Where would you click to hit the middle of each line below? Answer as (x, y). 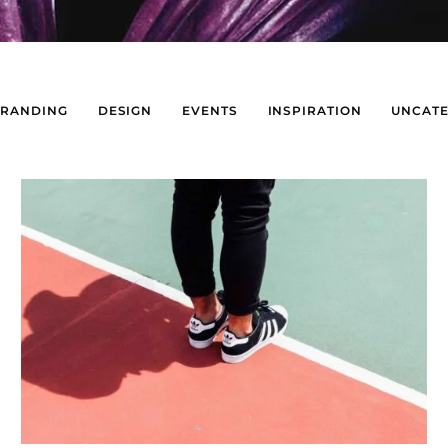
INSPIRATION (314, 110)
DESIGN (125, 110)
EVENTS (210, 110)
